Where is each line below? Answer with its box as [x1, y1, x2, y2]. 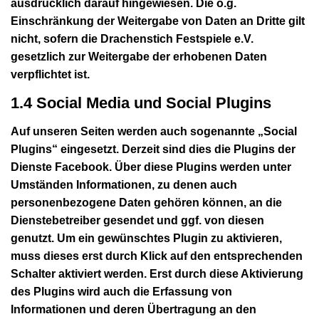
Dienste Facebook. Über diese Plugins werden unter [11, 160, 291, 173]
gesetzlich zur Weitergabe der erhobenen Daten [11, 50, 267, 63]
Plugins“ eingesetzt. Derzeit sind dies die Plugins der [11, 142, 296, 155]
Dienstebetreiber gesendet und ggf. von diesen [11, 214, 264, 226]
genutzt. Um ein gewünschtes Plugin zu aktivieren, [11, 231, 282, 244]
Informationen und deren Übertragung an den [11, 303, 256, 315]
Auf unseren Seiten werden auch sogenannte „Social [11, 125, 297, 137]
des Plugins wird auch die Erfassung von [11, 285, 232, 298]
